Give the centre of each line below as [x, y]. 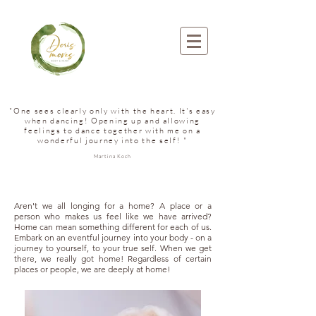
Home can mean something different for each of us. [113, 227]
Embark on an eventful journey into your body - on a [113, 237]
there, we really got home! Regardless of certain [113, 259]
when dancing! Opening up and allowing [113, 121]
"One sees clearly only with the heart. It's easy [113, 111]
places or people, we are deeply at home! [92, 269]
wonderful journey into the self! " [113, 140]
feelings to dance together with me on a [113, 130]
